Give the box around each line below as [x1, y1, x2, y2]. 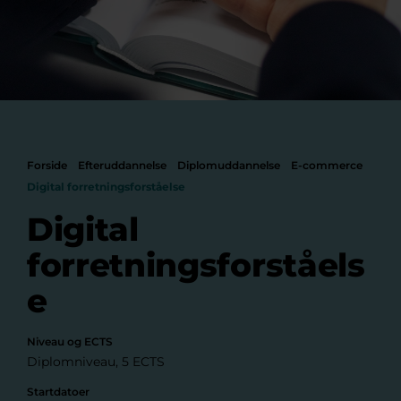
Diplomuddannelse [177, 158, 280, 172]
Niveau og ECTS [27, 335, 113, 348]
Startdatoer [27, 385, 90, 398]
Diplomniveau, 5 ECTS [27, 354, 165, 370]
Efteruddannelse [78, 158, 166, 172]
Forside [27, 158, 67, 172]
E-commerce [291, 158, 363, 172]
